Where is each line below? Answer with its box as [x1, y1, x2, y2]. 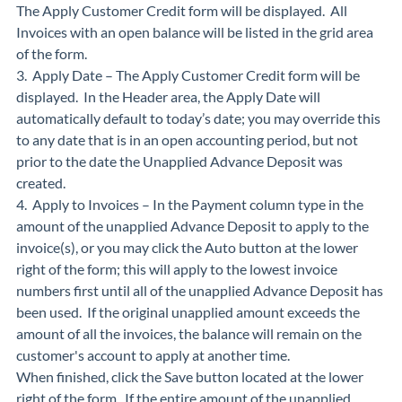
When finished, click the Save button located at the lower [16, 368, 363, 386]
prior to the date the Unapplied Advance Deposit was [16, 153, 343, 170]
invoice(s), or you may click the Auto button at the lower [16, 239, 358, 257]
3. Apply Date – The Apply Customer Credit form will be [16, 66, 360, 84]
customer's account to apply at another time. [16, 346, 295, 364]
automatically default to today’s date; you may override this [16, 109, 380, 127]
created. [16, 174, 66, 192]
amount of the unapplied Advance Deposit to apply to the [16, 217, 369, 235]
